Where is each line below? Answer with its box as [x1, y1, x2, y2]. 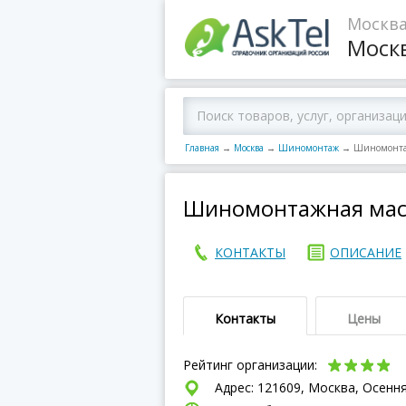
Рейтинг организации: [183, 356, 321, 373]
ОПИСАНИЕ [330, 244, 401, 261]
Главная [185, 141, 219, 154]
